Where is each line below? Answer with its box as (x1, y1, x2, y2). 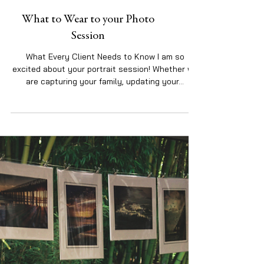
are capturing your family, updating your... (26, 208, 184, 219)
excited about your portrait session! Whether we (12, 196, 198, 206)
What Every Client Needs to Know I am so (25, 183, 184, 194)
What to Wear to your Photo (22, 146, 154, 158)
